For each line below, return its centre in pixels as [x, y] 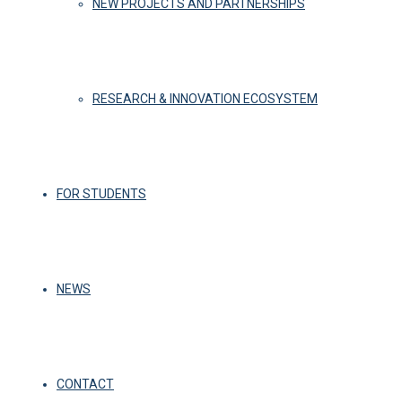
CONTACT [85, 384]
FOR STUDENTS [101, 194]
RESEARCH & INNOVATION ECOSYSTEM [205, 99]
